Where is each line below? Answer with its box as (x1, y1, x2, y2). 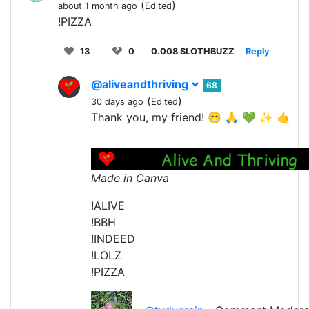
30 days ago (91, 96, 143, 107)
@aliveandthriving (91, 77, 191, 91)
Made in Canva (91, 170, 169, 185)
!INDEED (91, 231, 135, 246)
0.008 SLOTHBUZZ (151, 46, 235, 57)
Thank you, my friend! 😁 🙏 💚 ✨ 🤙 (91, 110, 290, 124)
